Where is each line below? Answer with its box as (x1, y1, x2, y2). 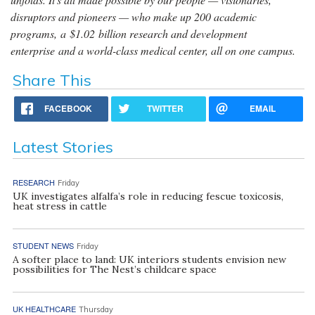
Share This (12, 70, 91, 91)
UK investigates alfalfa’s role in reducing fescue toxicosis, (12, 190, 283, 203)
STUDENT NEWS (12, 240, 74, 252)
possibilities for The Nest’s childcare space (12, 263, 217, 276)
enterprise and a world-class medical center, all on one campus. (11, 43, 295, 58)
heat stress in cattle (12, 200, 107, 213)
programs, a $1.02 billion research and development (11, 26, 247, 41)
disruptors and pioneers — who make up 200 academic (11, 9, 257, 25)
